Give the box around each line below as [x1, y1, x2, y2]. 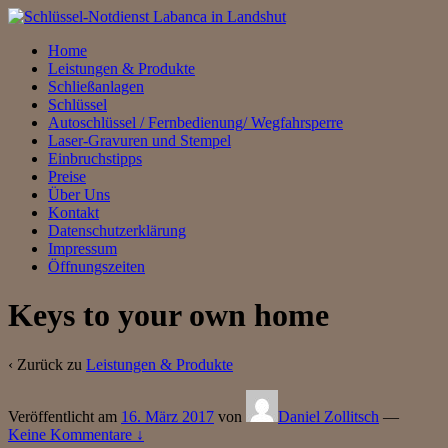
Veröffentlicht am [8, 407, 121, 425]
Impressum [48, 240, 117, 257]
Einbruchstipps [48, 150, 142, 167]
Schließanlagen [48, 78, 144, 95]
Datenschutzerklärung [48, 222, 186, 239]
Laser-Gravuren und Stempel [48, 132, 231, 149]
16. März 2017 [121, 407, 214, 425]
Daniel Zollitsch [278, 407, 379, 425]
